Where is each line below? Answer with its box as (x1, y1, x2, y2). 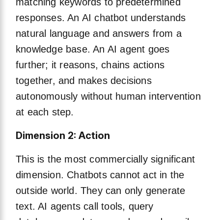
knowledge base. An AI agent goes (16, 44, 170, 55)
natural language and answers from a (16, 28, 182, 39)
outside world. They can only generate (16, 185, 186, 196)
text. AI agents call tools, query (16, 201, 154, 212)
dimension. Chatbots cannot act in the (16, 169, 185, 181)
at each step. (16, 107, 74, 118)
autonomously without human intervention (16, 91, 201, 102)
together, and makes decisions (16, 75, 152, 86)
